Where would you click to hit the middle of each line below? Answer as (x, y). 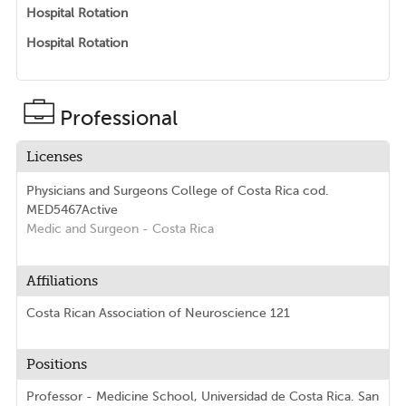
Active (99, 210)
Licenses (54, 157)
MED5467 (53, 210)
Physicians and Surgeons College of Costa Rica (164, 191)
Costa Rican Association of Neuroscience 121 (158, 314)
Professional (118, 118)
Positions (56, 365)
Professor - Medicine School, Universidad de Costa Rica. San (202, 397)
